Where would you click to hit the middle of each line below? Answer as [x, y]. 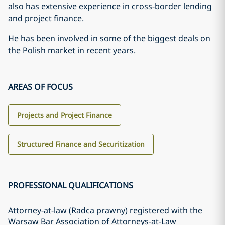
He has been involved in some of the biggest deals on [109, 38]
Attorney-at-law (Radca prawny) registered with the [105, 210]
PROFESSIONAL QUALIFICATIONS [71, 185]
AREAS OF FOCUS [40, 87]
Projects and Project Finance [65, 115]
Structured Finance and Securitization [81, 144]
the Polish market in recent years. [72, 50]
